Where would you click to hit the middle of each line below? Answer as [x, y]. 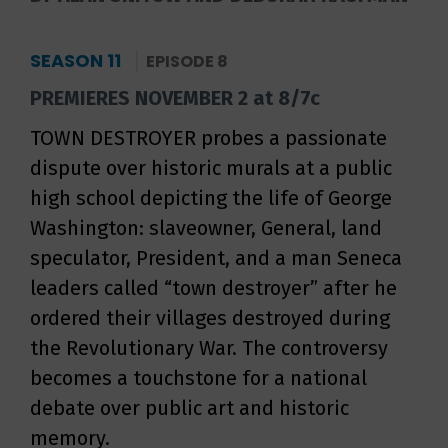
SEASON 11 [75, 60]
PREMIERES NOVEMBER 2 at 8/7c [175, 98]
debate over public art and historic [189, 408]
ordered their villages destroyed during [210, 318]
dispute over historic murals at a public [211, 168]
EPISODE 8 [187, 61]
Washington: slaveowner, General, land [206, 228]
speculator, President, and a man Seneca [216, 258]
